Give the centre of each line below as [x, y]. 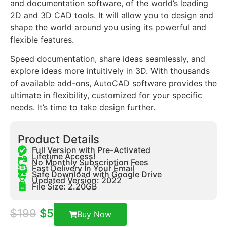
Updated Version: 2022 [77, 180]
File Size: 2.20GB [64, 186]
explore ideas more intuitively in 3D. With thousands [110, 71]
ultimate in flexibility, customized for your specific [106, 96]
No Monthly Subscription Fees [90, 162]
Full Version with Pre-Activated [91, 150]
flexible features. [42, 40]
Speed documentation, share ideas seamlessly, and [108, 59]
